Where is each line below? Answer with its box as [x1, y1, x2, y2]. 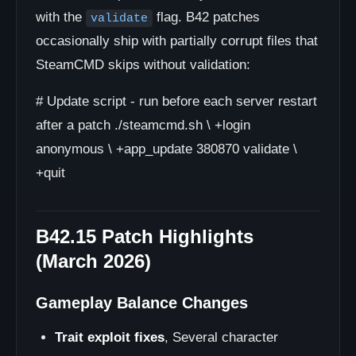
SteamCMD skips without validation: [36, 57, 250, 72]
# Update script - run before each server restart [36, 94, 317, 109]
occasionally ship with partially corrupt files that [36, 33, 318, 48]
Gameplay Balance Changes [36, 294, 248, 311]
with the [36, 10, 86, 25]
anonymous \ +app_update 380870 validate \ [36, 141, 297, 157]
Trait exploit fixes [55, 330, 164, 345]
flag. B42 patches [153, 10, 260, 25]
